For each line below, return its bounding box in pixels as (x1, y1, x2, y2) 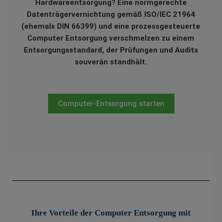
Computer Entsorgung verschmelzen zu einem (27, 34, 195, 43)
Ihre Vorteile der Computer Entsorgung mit (31, 208, 191, 218)
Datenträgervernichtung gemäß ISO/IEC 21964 (26, 10, 195, 19)
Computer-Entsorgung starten (57, 99, 165, 109)
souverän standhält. (74, 57, 147, 67)
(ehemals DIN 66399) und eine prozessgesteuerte (21, 22, 201, 31)
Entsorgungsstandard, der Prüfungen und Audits (23, 46, 198, 55)
